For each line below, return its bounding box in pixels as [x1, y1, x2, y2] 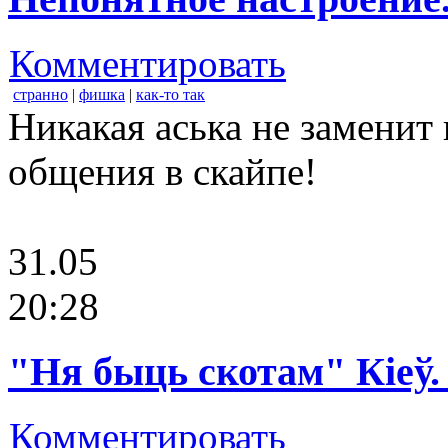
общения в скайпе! [8, 150, 317, 194]
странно [13, 86, 68, 104]
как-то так [136, 86, 205, 104]
